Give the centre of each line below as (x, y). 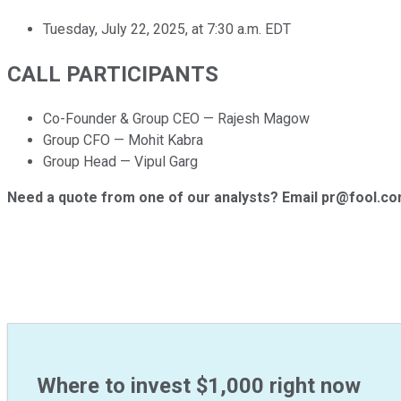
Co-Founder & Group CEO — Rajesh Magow (176, 118)
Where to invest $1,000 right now (199, 386)
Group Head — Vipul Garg (120, 161)
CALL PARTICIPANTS (113, 74)
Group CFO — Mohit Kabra (123, 140)
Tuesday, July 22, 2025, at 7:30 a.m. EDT (167, 29)
